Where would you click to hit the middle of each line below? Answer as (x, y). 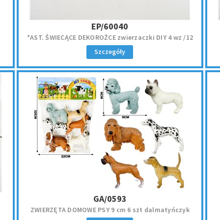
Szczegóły (110, 52)
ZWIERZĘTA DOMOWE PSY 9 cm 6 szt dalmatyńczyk (110, 210)
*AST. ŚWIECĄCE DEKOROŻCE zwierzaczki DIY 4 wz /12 (188, 37)
